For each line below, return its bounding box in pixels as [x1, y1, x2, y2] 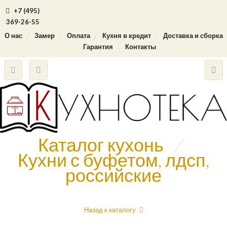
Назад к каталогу [84, 206, 136, 214]
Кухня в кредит [102, 31, 151, 40]
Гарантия [83, 43, 113, 51]
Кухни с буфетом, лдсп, [18, 148, 209, 171]
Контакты [125, 43, 156, 51]
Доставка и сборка [163, 31, 223, 40]
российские [65, 164, 162, 186]
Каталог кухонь [38, 133, 164, 156]
